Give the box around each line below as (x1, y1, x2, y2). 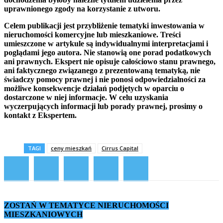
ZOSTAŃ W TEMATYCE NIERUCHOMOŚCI (4, 201, 169, 210)
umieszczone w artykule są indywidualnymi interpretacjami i (4, 39, 208, 48)
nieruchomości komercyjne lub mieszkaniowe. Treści (4, 30, 181, 39)
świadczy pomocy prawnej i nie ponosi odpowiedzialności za (4, 75, 206, 84)
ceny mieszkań (51, 144, 92, 152)
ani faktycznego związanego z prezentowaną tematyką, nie (4, 66, 200, 75)
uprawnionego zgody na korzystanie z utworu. (4, 4, 160, 13)
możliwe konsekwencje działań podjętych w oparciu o (4, 84, 184, 93)
